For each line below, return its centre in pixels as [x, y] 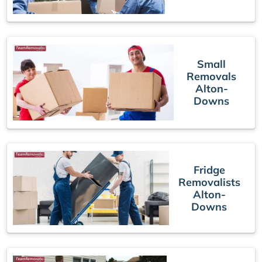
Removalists [209, 182]
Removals [212, 77]
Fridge [209, 170]
